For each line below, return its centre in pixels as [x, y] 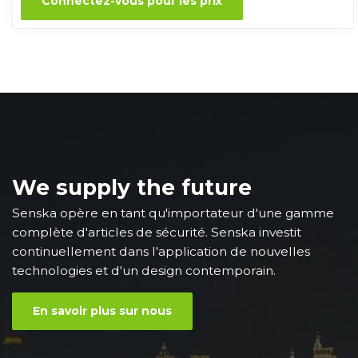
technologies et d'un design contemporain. [144, 271]
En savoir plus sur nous [102, 311]
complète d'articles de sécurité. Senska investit [157, 233]
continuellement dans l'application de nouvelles [161, 252]
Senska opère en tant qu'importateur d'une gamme [173, 213]
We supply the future [132, 188]
